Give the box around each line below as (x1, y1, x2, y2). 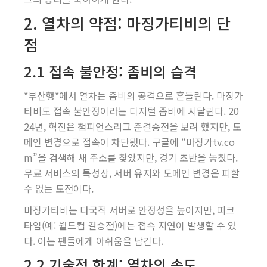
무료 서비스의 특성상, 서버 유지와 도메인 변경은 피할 (24, 166, 240, 180)
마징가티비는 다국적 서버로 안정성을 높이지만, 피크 (24, 203, 235, 217)
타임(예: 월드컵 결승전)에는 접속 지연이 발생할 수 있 (24, 218, 237, 232)
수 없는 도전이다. (24, 181, 94, 195)
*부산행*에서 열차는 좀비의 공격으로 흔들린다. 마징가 (24, 88, 243, 103)
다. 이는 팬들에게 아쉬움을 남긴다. (24, 234, 163, 248)
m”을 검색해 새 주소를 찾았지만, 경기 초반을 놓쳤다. (24, 150, 238, 164)
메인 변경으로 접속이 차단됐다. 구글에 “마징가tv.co (24, 135, 235, 149)
